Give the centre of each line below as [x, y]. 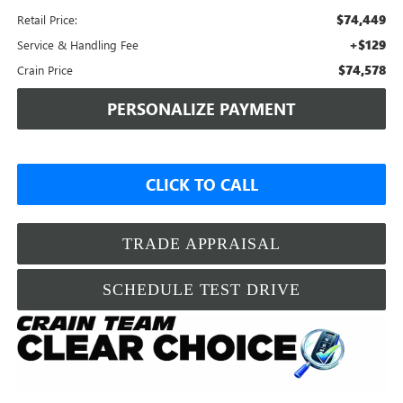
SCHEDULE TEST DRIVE [201, 289]
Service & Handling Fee [77, 44]
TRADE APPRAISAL [201, 243]
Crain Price [45, 69]
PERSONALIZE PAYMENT [201, 108]
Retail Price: [47, 19]
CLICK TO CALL [201, 184]
